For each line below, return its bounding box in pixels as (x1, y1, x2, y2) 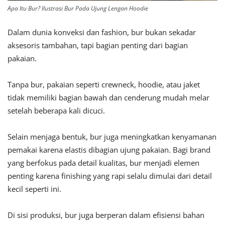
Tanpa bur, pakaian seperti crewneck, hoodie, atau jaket (8, 79, 200, 90)
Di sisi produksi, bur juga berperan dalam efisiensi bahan (8, 210, 204, 220)
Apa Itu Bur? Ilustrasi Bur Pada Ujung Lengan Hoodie (8, 4, 148, 13)
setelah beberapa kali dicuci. (8, 105, 105, 116)
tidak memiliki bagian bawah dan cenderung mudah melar (8, 92, 209, 103)
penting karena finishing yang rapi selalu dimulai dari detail (8, 171, 212, 181)
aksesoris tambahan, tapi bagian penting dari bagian (8, 40, 188, 51)
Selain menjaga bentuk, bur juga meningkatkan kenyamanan (8, 132, 216, 142)
